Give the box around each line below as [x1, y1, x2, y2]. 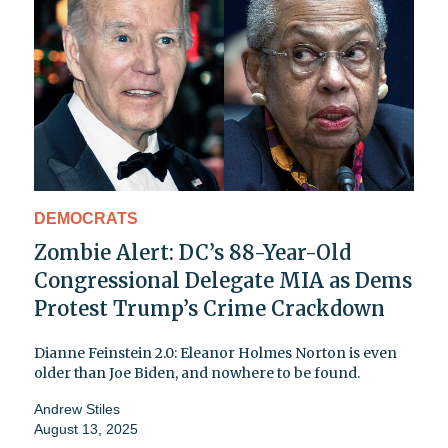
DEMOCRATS [34, 210, 138, 228]
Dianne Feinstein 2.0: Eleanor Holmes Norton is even [34, 344, 397, 363]
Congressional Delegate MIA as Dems [34, 268, 412, 294]
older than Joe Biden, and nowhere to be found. [34, 364, 360, 383]
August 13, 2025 [34, 421, 138, 438]
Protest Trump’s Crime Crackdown [34, 296, 385, 322]
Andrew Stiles [34, 401, 120, 418]
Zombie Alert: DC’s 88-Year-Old [34, 240, 351, 266]
